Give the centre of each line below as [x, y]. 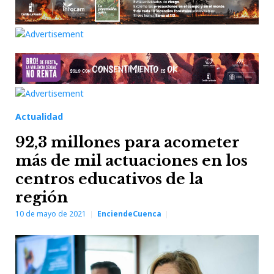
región [42, 197]
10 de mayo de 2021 [51, 214]
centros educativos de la [109, 179]
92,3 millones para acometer [128, 142]
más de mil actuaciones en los [131, 161]
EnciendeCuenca [129, 214]
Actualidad [39, 117]
